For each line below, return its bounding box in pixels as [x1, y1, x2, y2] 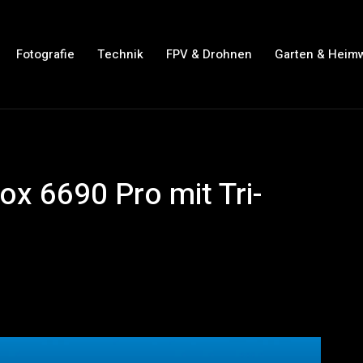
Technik [96, 45, 143, 63]
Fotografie [15, 45, 75, 63]
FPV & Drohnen [165, 45, 252, 63]
